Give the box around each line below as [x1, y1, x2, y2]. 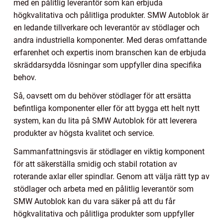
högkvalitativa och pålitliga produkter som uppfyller [13, 209, 194, 219]
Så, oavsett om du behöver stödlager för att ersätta [13, 91, 191, 101]
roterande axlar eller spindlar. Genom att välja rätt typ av [13, 172, 210, 182]
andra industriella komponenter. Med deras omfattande [13, 35, 207, 45]
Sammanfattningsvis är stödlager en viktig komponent [13, 147, 205, 157]
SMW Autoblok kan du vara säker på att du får [13, 197, 175, 207]
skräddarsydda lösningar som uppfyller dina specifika [13, 60, 202, 70]
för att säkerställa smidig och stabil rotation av [13, 159, 177, 169]
